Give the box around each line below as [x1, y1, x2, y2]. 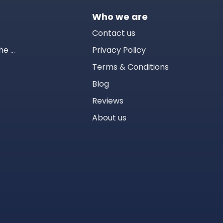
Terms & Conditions [92, 61, 169, 73]
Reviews [92, 95, 123, 107]
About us [92, 112, 126, 123]
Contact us [92, 27, 135, 39]
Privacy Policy [92, 44, 146, 56]
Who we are [92, 10, 148, 23]
